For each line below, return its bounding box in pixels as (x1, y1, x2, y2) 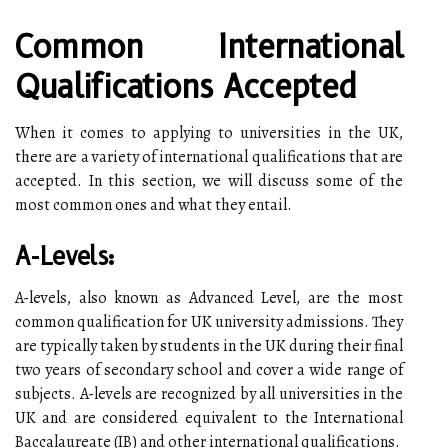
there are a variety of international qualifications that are (15, 145, 403, 168)
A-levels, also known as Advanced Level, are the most (15, 286, 403, 309)
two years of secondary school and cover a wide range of (15, 358, 403, 381)
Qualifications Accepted (15, 66, 357, 106)
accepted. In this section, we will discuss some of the (15, 169, 403, 192)
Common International (15, 26, 403, 66)
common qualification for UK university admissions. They (15, 310, 403, 333)
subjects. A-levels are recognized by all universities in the (15, 382, 403, 405)
